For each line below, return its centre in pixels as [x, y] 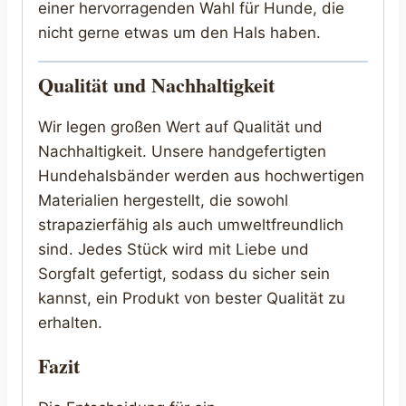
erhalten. [70, 323]
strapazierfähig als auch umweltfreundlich [191, 225]
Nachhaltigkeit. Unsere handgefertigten [182, 152]
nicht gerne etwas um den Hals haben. [179, 32]
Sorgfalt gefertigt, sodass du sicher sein [184, 274]
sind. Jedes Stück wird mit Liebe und [174, 250]
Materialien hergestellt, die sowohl [163, 201]
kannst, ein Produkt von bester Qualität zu [192, 299]
